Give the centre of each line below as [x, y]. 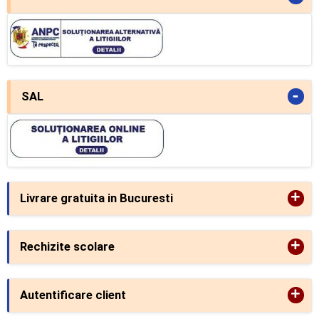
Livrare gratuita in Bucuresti [96, 198]
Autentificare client [73, 295]
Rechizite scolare [67, 246]
